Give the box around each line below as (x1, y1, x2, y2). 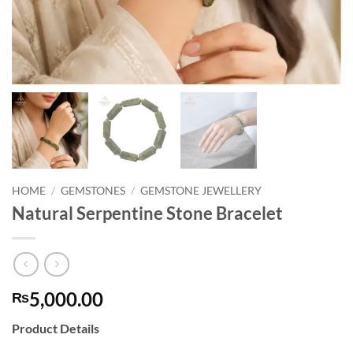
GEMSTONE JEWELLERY (140, 184, 262, 197)
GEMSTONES (61, 184, 126, 197)
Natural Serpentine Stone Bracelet (12, 203, 283, 225)
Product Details (12, 321, 99, 336)
